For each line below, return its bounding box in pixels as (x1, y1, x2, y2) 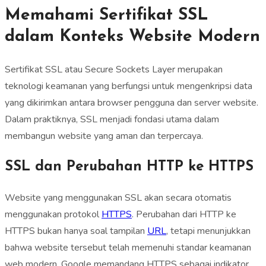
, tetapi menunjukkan (166, 224, 251, 238)
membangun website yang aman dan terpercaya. (5, 129, 203, 143)
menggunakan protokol (5, 208, 102, 221)
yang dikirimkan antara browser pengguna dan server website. (5, 96, 258, 110)
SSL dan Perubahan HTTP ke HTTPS (5, 160, 254, 175)
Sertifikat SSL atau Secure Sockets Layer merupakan (5, 63, 223, 77)
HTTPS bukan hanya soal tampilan (5, 224, 147, 238)
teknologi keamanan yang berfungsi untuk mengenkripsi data (5, 80, 252, 93)
